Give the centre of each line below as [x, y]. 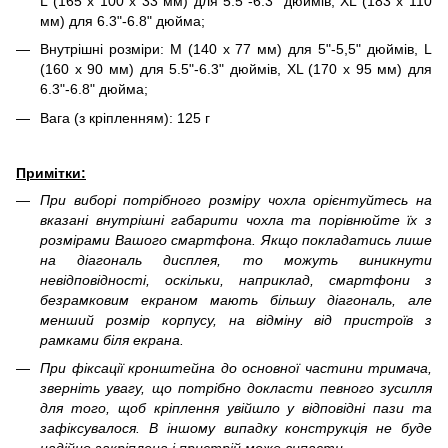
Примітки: [51, 172]
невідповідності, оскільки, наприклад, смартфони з [236, 279]
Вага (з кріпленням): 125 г [125, 117]
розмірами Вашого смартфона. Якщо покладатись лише [236, 239]
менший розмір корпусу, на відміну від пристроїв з [236, 319]
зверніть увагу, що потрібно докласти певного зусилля [236, 388]
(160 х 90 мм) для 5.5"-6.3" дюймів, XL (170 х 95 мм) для [236, 69]
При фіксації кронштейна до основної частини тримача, [236, 368]
